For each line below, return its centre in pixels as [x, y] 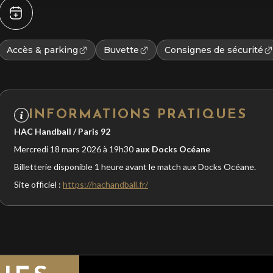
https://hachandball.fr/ [105, 184]
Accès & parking [42, 50]
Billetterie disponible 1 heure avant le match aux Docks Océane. [135, 167]
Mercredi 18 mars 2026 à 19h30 [75, 149]
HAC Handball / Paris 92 [62, 131]
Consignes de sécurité [214, 50]
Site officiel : [38, 184]
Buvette [121, 50]
